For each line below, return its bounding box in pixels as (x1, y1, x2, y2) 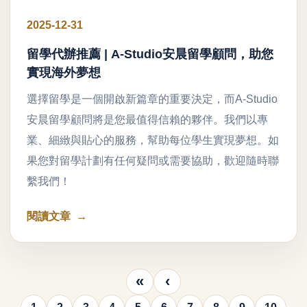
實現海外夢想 (27, 65, 101, 79)
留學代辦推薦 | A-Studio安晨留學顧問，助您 (27, 47, 273, 61)
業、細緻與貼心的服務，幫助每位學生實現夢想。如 (27, 134, 279, 146)
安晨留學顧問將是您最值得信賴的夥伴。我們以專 (27, 113, 268, 125)
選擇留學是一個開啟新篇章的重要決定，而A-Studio (27, 93, 278, 105)
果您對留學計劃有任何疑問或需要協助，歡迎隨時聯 (27, 154, 279, 167)
